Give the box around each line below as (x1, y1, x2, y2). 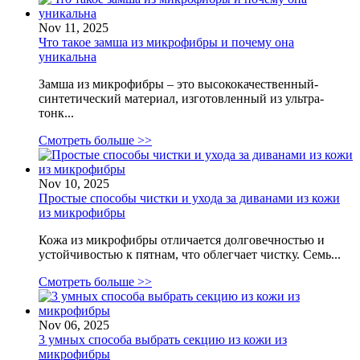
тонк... (39, 105, 74, 120)
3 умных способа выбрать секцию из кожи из (39, 332, 287, 346)
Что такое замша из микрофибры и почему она (39, 35, 294, 49)
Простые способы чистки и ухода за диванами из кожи (39, 190, 340, 205)
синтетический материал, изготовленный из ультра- (39, 91, 324, 105)
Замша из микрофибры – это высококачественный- (39, 76, 318, 91)
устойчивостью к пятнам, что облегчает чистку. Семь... (39, 247, 341, 261)
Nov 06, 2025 (39, 317, 109, 332)
